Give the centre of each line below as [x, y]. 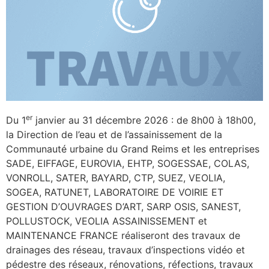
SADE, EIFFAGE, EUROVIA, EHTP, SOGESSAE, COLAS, [128, 163]
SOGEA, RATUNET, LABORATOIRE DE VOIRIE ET [115, 192]
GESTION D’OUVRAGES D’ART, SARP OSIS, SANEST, [123, 206]
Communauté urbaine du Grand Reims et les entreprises [133, 149]
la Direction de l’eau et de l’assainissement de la [114, 134]
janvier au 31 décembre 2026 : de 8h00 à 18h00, [144, 120]
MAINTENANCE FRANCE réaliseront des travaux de [123, 235]
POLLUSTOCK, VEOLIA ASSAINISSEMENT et [107, 221]
